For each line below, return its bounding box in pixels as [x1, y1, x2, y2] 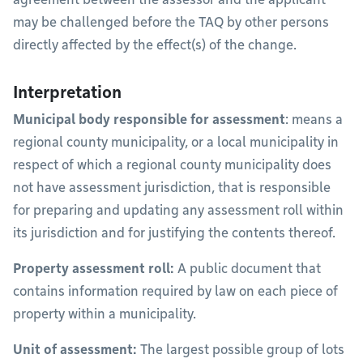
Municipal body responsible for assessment [13, 112, 285, 127]
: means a [285, 112, 343, 127]
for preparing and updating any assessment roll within [13, 203, 344, 218]
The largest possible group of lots [137, 342, 344, 357]
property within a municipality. [13, 306, 196, 322]
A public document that [174, 261, 321, 276]
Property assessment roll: [13, 261, 174, 276]
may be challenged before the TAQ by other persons [13, 15, 329, 30]
